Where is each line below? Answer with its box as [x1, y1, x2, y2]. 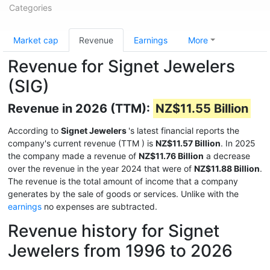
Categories [9, 2, 52, 13]
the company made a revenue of [8, 151, 139, 161]
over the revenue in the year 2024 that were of [8, 163, 194, 174]
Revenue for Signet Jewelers [8, 56, 235, 77]
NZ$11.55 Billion [155, 101, 248, 116]
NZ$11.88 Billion [194, 163, 260, 174]
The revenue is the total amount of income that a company [8, 176, 238, 186]
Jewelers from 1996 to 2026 [8, 240, 233, 261]
